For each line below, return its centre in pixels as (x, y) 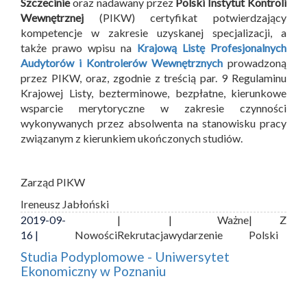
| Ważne (209, 219)
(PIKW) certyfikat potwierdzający (185, 17)
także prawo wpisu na (79, 47)
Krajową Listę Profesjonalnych (212, 47)
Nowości (96, 234)
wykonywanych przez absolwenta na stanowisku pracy (153, 123)
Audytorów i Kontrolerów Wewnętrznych (122, 62)
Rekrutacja (143, 234)
